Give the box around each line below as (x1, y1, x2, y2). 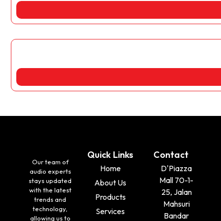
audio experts (29, 167, 71, 175)
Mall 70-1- (159, 175, 194, 185)
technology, (33, 204, 68, 213)
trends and (34, 195, 67, 203)
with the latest (29, 185, 72, 194)
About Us (94, 177, 127, 187)
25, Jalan (161, 186, 192, 197)
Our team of (32, 157, 69, 166)
